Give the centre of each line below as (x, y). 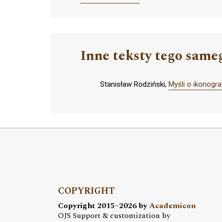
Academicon (172, 205)
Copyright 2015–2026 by (104, 205)
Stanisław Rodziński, (134, 84)
